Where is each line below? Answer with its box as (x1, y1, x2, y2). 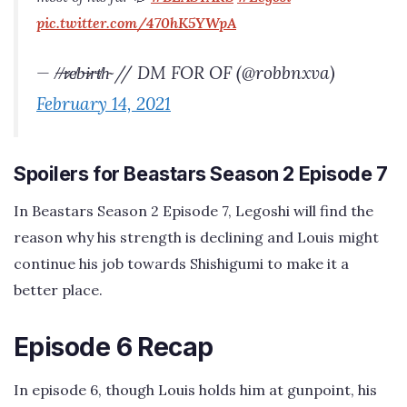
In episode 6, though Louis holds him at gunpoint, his (14, 381, 377, 400)
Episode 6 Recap (14, 332, 213, 363)
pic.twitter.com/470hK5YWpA (36, 14, 236, 33)
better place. (14, 281, 103, 300)
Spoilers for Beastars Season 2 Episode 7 (14, 162, 388, 186)
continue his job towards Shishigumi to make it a (14, 254, 349, 273)
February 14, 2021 (36, 92, 171, 114)
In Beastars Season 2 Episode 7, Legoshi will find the (14, 202, 373, 221)
